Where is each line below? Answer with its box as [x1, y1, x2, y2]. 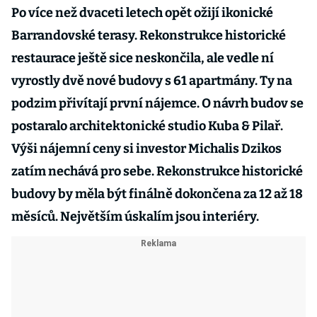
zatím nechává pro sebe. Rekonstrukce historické [11, 163, 303, 179]
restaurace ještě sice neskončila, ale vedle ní [11, 50, 274, 66]
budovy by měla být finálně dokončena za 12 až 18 [11, 186, 303, 202]
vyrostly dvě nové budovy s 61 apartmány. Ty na [11, 73, 292, 88]
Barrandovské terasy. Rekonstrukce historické [11, 28, 286, 43]
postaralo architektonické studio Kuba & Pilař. [11, 118, 283, 134]
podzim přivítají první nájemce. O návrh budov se [11, 96, 304, 111]
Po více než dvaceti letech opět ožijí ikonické [11, 5, 273, 21]
